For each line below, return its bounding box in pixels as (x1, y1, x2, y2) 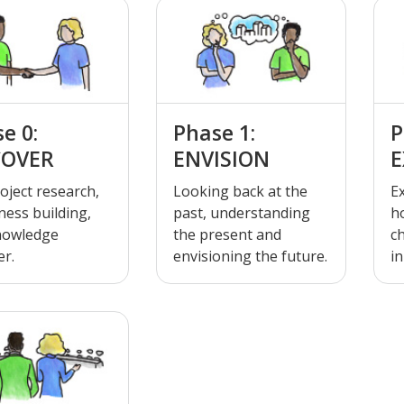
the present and (173, 224, 281, 244)
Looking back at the (173, 180, 308, 201)
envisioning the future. (173, 245, 327, 266)
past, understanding (173, 202, 310, 223)
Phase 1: (173, 117, 255, 147)
